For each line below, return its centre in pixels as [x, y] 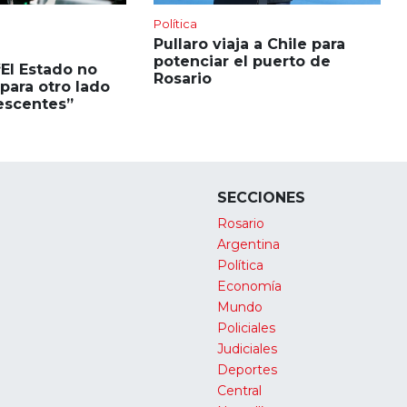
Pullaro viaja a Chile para [249, 44]
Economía [249, 286]
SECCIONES [261, 197]
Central [239, 390]
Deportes [247, 369]
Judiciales [247, 348]
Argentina [248, 244]
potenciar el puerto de [242, 61]
